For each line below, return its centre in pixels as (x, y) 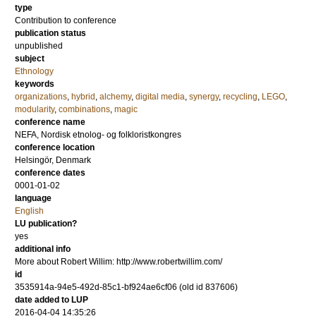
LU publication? (46, 224)
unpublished (39, 46)
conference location (55, 147)
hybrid (83, 97)
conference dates (50, 173)
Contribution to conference (66, 20)
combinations (84, 109)
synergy (204, 97)
